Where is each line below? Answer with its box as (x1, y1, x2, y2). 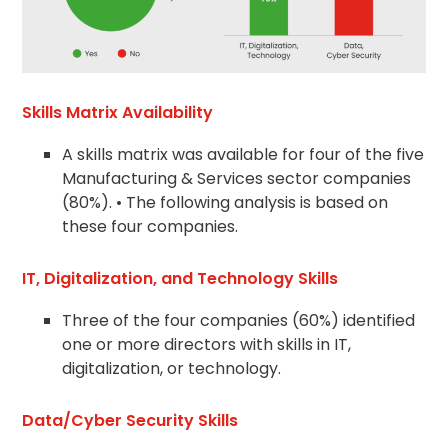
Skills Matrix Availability (22, 101, 214, 125)
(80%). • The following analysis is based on (62, 191, 389, 215)
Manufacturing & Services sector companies (62, 167, 412, 191)
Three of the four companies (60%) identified (62, 309, 416, 333)
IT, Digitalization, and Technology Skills (22, 267, 339, 291)
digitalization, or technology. (62, 357, 282, 381)
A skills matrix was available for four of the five (62, 143, 425, 167)
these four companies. (62, 215, 239, 239)
